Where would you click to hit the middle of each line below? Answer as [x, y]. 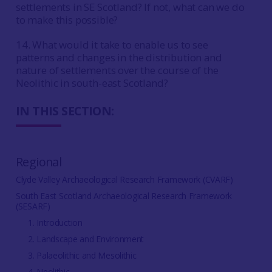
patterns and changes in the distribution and [119, 57]
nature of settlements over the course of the [117, 70]
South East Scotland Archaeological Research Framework [124, 196]
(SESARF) [33, 206]
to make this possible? [67, 20]
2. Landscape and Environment [86, 239]
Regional [39, 162]
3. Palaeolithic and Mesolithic [82, 255]
